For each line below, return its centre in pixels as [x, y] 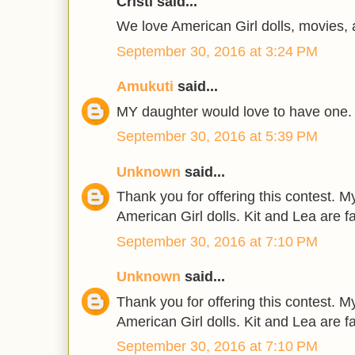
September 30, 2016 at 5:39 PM [217, 137]
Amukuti [145, 87]
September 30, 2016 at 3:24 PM [217, 51]
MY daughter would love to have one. [234, 111]
